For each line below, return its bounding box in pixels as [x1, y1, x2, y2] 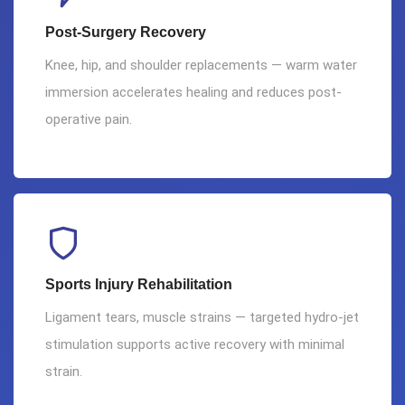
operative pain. [45, 111, 132, 128]
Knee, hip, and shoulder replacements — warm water [45, 57, 357, 74]
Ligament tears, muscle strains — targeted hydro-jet [45, 308, 359, 325]
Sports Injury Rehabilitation [45, 276, 232, 292]
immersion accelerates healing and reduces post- [45, 84, 342, 101]
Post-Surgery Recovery [45, 24, 206, 41]
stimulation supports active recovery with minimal [45, 335, 344, 353]
